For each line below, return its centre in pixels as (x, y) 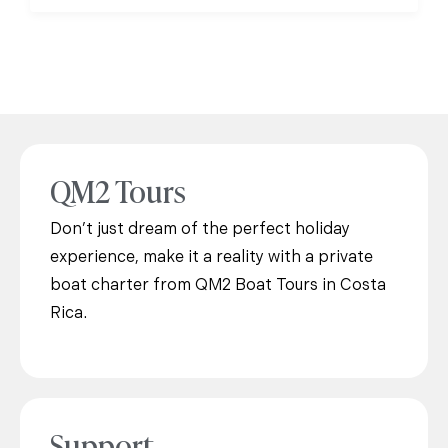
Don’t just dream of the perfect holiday (200, 230)
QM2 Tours (118, 190)
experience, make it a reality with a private (211, 258)
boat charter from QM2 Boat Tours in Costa (218, 286)
